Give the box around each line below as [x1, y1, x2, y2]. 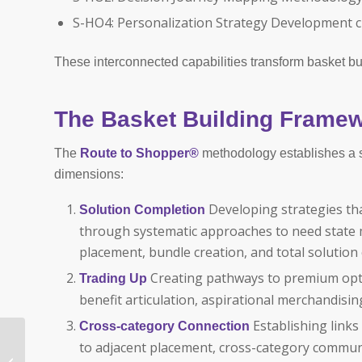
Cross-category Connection [79, 318, 250, 333]
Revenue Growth [28, 330, 112, 345]
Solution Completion [79, 202, 205, 217]
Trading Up [79, 271, 147, 285]
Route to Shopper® [80, 145, 199, 160]
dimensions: [54, 166, 124, 181]
